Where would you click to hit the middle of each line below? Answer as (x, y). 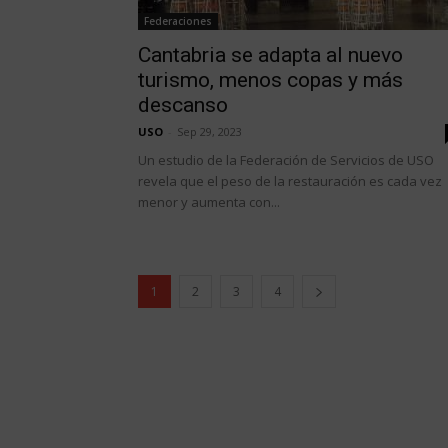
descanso (183, 105)
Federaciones (178, 21)
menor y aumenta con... (209, 202)
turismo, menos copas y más (270, 80)
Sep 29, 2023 (209, 131)
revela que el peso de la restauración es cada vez (290, 181)
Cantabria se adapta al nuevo (270, 55)
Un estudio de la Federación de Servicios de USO (287, 160)
